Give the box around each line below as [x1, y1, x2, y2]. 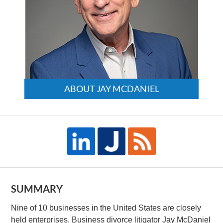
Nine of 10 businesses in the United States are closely [11, 203, 202, 212]
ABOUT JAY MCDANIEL [64, 83, 159, 94]
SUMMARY [11, 182, 63, 195]
